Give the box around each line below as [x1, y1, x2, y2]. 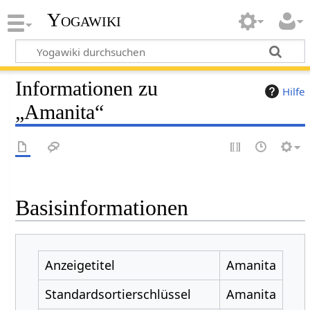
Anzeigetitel [44, 256, 115, 273]
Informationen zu [15, 76, 158, 100]
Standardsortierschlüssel [44, 285, 191, 302]
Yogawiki [46, 9, 121, 31]
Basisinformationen [15, 195, 189, 221]
